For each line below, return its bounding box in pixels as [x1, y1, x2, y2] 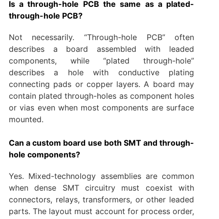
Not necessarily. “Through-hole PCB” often [8, 32, 195, 42]
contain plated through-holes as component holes [8, 90, 195, 101]
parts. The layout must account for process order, [8, 206, 195, 216]
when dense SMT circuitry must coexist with [8, 182, 195, 193]
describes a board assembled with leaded [8, 44, 195, 54]
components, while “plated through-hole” [8, 55, 195, 66]
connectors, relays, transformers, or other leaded [8, 194, 195, 204]
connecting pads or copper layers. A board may [8, 79, 195, 89]
